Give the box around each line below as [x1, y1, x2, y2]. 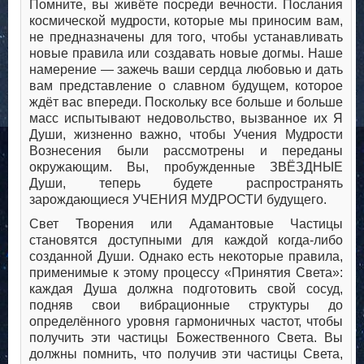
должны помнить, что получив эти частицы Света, [29, 347, 343, 362]
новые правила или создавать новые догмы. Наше [29, 46, 343, 61]
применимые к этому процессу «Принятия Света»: [29, 266, 343, 280]
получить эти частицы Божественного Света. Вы [29, 331, 343, 345]
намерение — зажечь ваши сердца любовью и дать [29, 63, 343, 77]
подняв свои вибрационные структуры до [29, 298, 343, 313]
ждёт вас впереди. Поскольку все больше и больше [29, 95, 343, 110]
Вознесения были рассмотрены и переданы [29, 144, 343, 158]
